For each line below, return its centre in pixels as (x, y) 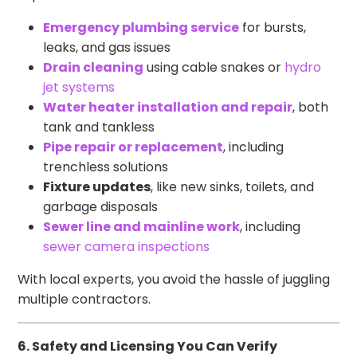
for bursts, (273, 28)
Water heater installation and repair (168, 108)
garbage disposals (101, 207)
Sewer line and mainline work (142, 227)
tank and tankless (99, 127)
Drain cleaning (94, 68)
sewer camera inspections (127, 247)
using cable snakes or (214, 68)
